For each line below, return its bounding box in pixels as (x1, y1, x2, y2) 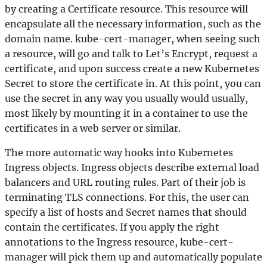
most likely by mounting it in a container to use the (5, 107, 248, 119)
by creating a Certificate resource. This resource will (5, 2, 248, 15)
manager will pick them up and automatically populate (5, 250, 262, 263)
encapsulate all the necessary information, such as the (5, 17, 261, 30)
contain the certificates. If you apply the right (5, 221, 219, 233)
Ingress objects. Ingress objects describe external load (5, 161, 259, 173)
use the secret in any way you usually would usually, (5, 92, 248, 104)
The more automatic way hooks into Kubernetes (5, 146, 233, 159)
